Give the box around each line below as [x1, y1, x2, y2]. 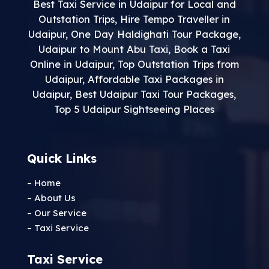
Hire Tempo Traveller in [120, 12, 231, 25]
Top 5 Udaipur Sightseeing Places [54, 102, 215, 115]
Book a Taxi [174, 42, 231, 55]
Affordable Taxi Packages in [87, 72, 224, 85]
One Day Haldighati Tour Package [70, 27, 238, 40]
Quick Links [26, 150, 97, 166]
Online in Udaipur [29, 57, 112, 70]
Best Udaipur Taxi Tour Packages [75, 87, 234, 100]
